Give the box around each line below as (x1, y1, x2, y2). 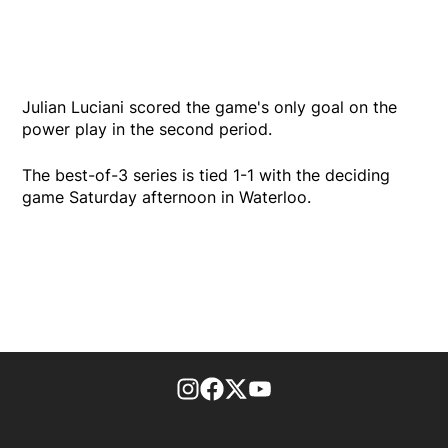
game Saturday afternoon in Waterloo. (22, 186, 312, 207)
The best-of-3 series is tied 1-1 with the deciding (22, 164, 391, 185)
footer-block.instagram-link (200, 377, 407, 398)
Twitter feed (248, 377, 340, 398)
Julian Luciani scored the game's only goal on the (22, 96, 398, 117)
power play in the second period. (22, 118, 273, 139)
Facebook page (224, 377, 342, 398)
